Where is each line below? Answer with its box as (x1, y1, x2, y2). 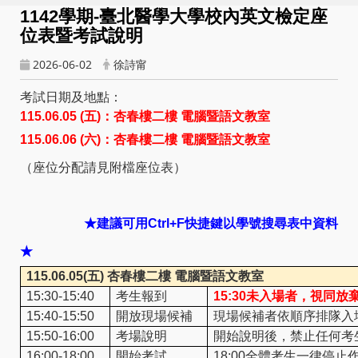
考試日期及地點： (20, 90, 122, 105)
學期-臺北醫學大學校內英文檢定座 (58, 6, 328, 26)
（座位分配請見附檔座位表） (20, 161, 186, 175)
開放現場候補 (116, 309, 193, 324)
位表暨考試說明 (20, 25, 143, 46)
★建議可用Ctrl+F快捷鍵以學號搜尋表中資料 (84, 217, 338, 231)
